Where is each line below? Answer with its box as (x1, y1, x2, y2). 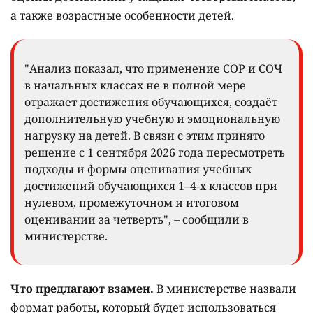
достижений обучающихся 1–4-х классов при (24, 177, 277, 194)
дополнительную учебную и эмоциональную (24, 110, 280, 126)
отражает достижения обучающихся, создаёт (24, 94, 277, 110)
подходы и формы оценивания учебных (24, 161, 252, 177)
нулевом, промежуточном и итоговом (24, 194, 239, 210)
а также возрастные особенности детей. (10, 7, 234, 23)
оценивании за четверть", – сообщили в (24, 211, 249, 227)
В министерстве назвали (156, 280, 296, 296)
